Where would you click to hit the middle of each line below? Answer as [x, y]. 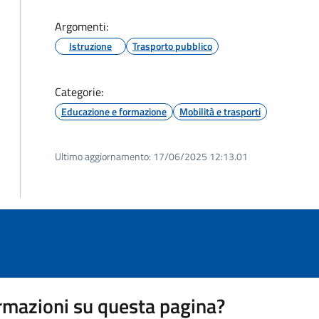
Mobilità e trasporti [220, 111]
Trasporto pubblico [172, 46]
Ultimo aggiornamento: [103, 156]
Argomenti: [82, 26]
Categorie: [79, 92]
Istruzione [90, 46]
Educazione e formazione [114, 111]
